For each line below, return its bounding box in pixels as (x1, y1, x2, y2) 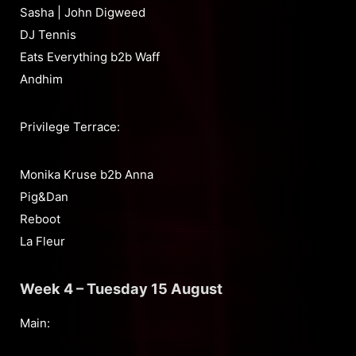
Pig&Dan (20, 189, 68, 205)
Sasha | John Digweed (20, 5, 145, 21)
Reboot (20, 211, 60, 227)
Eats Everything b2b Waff (20, 49, 160, 65)
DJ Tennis (20, 27, 76, 43)
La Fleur (20, 234, 65, 250)
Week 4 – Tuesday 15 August (20, 280, 222, 298)
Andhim (20, 72, 63, 87)
